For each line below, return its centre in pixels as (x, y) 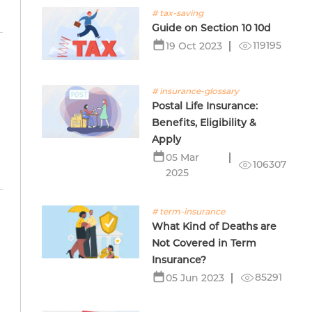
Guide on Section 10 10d (212, 28)
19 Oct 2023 (194, 46)
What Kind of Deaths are (214, 226)
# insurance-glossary (196, 91)
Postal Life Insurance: (205, 106)
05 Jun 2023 (195, 278)
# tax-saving (178, 13)
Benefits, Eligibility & (204, 123)
